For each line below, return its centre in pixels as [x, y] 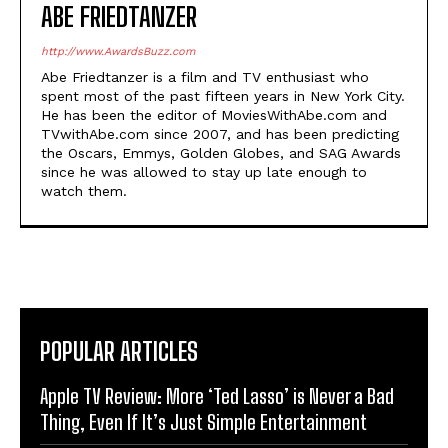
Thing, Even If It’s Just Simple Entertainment [203, 421]
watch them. [84, 190]
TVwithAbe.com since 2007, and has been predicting [220, 133]
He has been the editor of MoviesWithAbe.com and [214, 114]
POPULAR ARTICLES [119, 351]
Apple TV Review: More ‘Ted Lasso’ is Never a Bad [217, 395]
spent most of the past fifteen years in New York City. [223, 95]
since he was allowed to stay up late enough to [204, 171]
